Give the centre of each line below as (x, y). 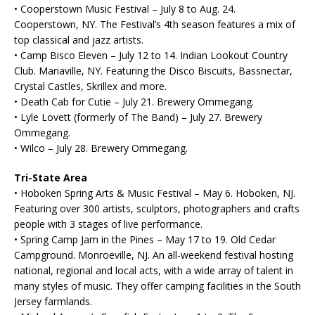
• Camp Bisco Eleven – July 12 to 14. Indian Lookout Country (151, 55)
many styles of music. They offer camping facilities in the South (157, 286)
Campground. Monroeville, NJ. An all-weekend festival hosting (154, 255)
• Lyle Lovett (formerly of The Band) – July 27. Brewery (138, 117)
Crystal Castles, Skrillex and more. (90, 86)
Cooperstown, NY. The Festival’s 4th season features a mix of (155, 24)
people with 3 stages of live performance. (108, 224)
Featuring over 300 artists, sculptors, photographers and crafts (157, 208)
